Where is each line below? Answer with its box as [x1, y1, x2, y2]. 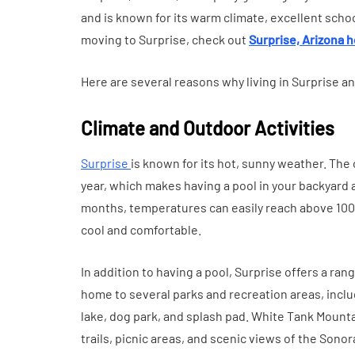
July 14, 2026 [223, 29, 287, 43]
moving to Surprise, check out [81, 32, 249, 47]
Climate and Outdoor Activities [81, 116, 334, 139]
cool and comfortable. [81, 222, 201, 237]
